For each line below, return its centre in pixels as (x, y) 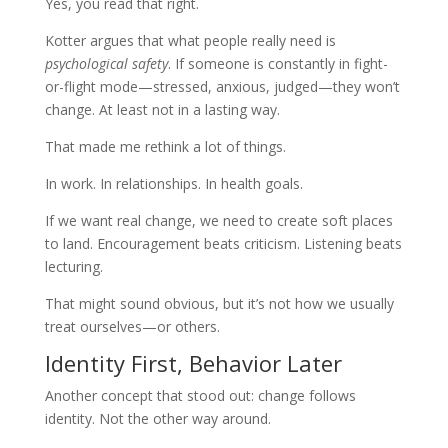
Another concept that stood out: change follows (200, 395)
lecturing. (73, 266)
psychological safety (106, 63)
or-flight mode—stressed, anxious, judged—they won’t (222, 86)
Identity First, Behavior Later (193, 362)
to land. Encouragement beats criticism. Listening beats (223, 243)
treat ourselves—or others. (132, 326)
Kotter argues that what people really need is (190, 40)
